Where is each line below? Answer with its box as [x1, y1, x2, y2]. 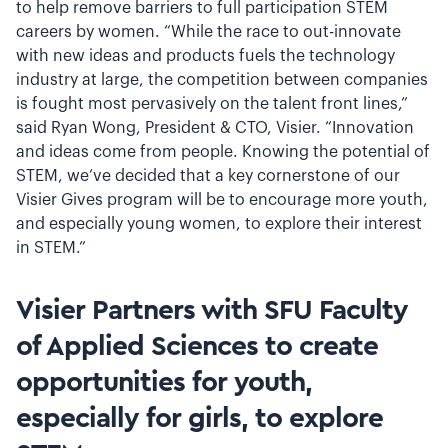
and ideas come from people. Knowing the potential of [16, 144, 430, 160]
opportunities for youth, [16, 368, 312, 396]
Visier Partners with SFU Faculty [16, 296, 408, 324]
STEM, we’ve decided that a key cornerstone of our [16, 168, 400, 184]
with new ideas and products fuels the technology [16, 48, 395, 64]
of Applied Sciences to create [16, 332, 378, 360]
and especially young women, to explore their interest [16, 216, 422, 232]
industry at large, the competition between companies [16, 72, 428, 88]
